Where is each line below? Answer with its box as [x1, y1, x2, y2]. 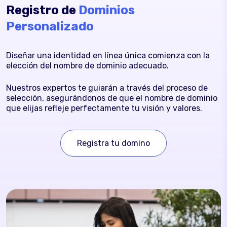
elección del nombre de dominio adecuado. [6, 60, 169, 70]
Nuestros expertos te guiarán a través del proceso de [6, 83, 208, 93]
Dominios [79, 3, 135, 17]
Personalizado [6, 19, 94, 33]
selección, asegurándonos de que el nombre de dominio [6, 93, 217, 103]
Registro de [6, 3, 79, 17]
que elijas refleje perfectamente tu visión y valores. [6, 103, 202, 113]
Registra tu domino [77, 138, 150, 148]
